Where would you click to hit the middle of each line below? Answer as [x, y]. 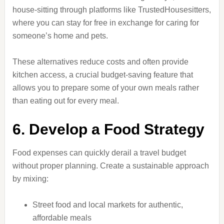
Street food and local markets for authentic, [107, 205]
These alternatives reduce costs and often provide [100, 62]
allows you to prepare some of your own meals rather [105, 88]
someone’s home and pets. [60, 36]
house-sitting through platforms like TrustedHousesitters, [111, 10]
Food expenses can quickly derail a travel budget [99, 153]
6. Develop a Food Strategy [108, 129]
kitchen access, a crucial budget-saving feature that [102, 75]
